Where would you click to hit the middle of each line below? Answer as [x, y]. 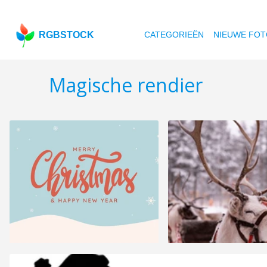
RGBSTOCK [67, 35]
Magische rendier [126, 85]
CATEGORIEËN [174, 35]
